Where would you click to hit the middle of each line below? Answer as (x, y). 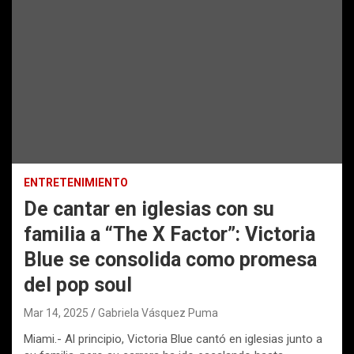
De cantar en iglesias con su (149, 209)
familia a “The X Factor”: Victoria (169, 235)
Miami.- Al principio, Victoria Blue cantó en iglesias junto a (173, 339)
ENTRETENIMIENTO (76, 183)
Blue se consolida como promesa (170, 260)
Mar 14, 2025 (56, 313)
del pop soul (78, 285)
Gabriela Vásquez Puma (158, 313)
